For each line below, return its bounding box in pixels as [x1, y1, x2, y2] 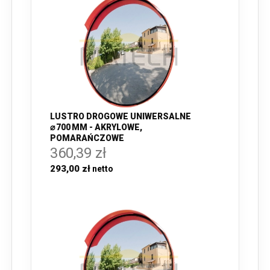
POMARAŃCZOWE [50, 133, 124, 143]
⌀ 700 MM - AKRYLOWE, [50, 122, 142, 132]
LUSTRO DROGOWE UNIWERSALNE [50, 111, 191, 121]
